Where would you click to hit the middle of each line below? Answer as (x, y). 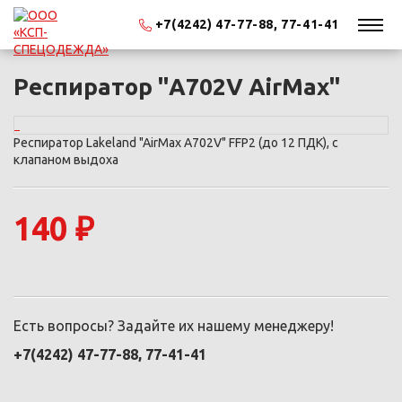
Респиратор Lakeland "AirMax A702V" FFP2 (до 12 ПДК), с (176, 143)
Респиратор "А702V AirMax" (177, 87)
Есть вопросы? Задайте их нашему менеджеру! (174, 326)
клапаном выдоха (66, 160)
